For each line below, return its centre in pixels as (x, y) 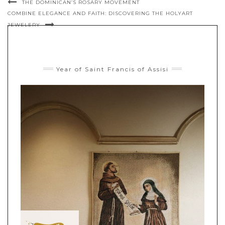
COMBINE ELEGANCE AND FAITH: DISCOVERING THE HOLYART (100, 13)
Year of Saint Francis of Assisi (113, 69)
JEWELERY (24, 25)
